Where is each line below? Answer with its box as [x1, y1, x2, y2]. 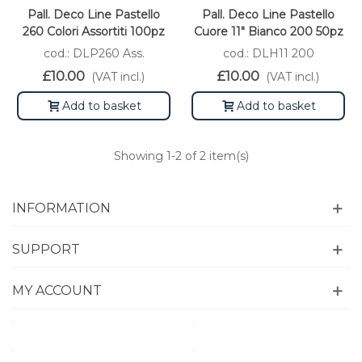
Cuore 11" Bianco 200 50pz [193, 24, 343, 40]
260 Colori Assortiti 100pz [23, 24, 165, 40]
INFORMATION [12, 200, 111, 217]
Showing [113, 149, 166, 164]
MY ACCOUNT [12, 283, 102, 299]
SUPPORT [12, 242, 80, 258]
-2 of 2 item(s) [170, 149, 249, 164]
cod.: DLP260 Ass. [43, 46, 145, 61]
